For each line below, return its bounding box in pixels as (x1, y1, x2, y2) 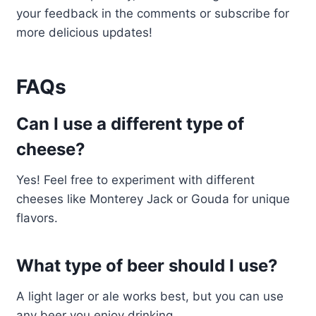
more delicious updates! (16, 25, 152, 40)
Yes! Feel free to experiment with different (16, 173, 255, 188)
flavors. (16, 211, 58, 226)
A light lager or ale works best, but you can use (16, 289, 284, 304)
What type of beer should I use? (16, 255, 278, 276)
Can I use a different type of (16, 114, 244, 135)
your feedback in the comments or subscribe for (16, 6, 289, 21)
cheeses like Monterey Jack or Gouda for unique (16, 192, 290, 207)
